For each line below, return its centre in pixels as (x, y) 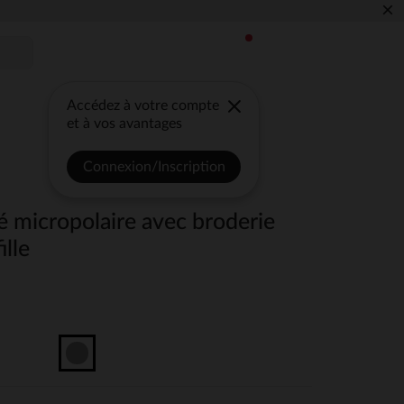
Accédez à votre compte (143, 106)
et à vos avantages (125, 124)
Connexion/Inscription (154, 167)
